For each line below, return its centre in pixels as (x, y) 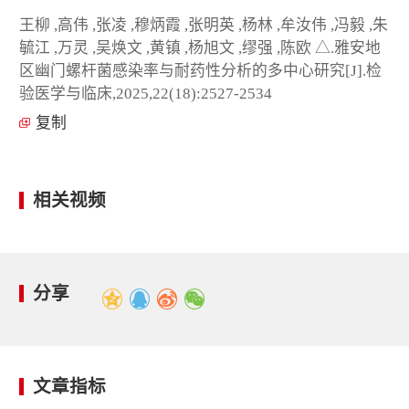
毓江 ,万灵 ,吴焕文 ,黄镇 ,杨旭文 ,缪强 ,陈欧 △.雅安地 (200, 47)
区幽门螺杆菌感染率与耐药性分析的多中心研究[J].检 (200, 70)
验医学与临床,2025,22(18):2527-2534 (146, 93)
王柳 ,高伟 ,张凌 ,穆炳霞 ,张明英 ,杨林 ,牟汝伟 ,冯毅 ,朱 (204, 25)
